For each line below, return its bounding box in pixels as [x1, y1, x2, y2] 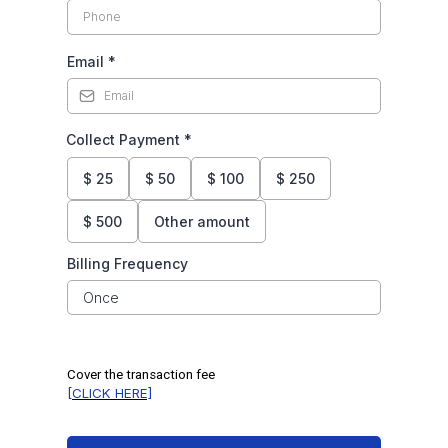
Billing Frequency [67, 255, 188, 273]
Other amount [154, 213, 250, 231]
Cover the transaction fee [67, 367, 215, 383]
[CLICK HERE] [67, 385, 152, 402]
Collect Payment [66, 131, 184, 149]
